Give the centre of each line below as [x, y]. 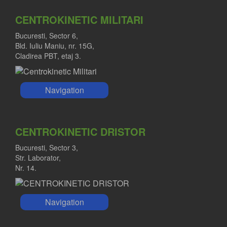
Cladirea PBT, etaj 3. [48, 56]
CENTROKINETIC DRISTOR [80, 132]
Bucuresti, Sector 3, [47, 148]
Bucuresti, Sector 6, [47, 36]
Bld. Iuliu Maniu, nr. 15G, [55, 46]
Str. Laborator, [38, 158]
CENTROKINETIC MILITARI [79, 20]
